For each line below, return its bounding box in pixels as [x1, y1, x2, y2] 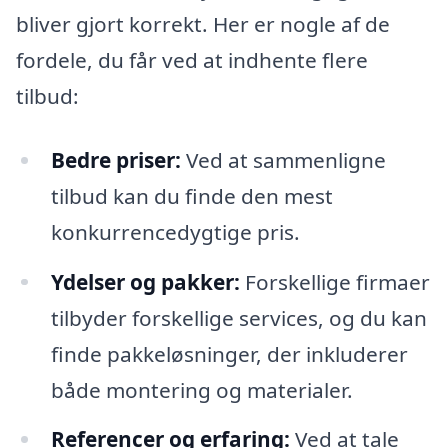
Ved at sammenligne [180, 145, 386, 174]
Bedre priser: [50, 145, 181, 174]
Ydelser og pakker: [50, 267, 240, 296]
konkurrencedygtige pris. [50, 217, 300, 246]
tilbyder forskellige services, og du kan [50, 303, 427, 332]
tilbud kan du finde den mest [50, 181, 333, 210]
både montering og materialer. [50, 375, 353, 404]
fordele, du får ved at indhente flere [16, 45, 368, 74]
